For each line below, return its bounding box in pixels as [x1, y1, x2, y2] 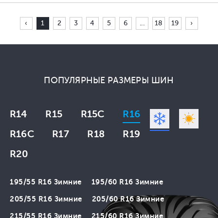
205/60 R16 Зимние [91, 195, 164, 203]
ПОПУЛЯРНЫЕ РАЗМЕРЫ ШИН [50, 75, 174, 85]
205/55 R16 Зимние [10, 195, 82, 203]
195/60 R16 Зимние [91, 178, 163, 186]
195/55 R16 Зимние [10, 178, 82, 186]
